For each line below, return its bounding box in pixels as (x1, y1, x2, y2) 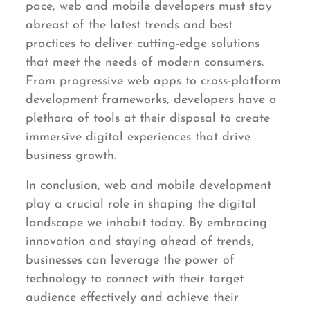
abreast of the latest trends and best (25, 19, 232, 32)
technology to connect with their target (25, 273, 244, 286)
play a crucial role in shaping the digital (25, 198, 256, 211)
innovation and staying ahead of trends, (25, 235, 254, 248)
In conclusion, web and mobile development (25, 179, 271, 192)
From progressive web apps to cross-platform (25, 75, 281, 88)
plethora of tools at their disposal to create (25, 112, 270, 125)
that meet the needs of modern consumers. (25, 56, 264, 69)
